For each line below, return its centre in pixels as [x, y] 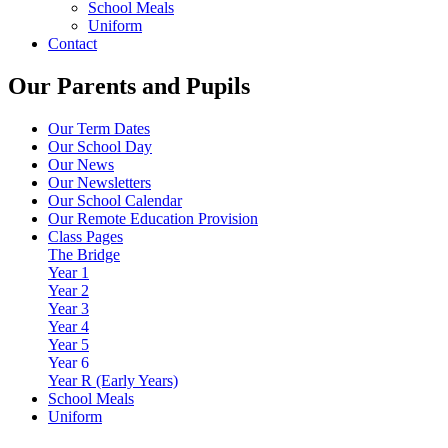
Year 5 [68, 344]
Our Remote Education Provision [153, 218]
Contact [72, 43]
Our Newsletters [99, 182]
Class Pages [85, 236]
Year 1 [68, 272]
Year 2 [68, 290]
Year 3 [68, 308]
